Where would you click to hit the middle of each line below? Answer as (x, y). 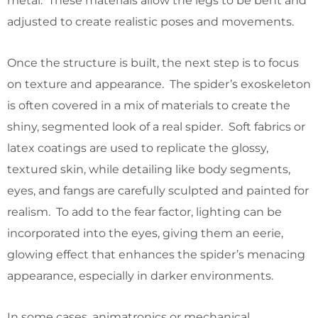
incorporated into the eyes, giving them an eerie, (145, 233)
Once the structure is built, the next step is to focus (153, 62)
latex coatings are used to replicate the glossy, (138, 148)
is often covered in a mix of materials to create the (149, 105)
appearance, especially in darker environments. (140, 275)
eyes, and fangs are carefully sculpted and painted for (158, 190)
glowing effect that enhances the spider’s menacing (156, 254)
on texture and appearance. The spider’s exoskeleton (159, 84)
